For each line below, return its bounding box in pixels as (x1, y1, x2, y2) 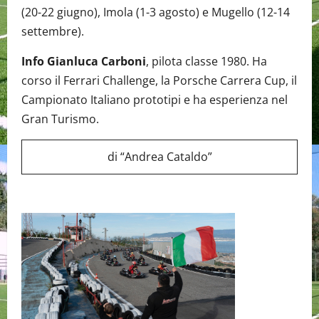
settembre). (21, 23, 84, 39)
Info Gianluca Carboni (21, 53, 146, 69)
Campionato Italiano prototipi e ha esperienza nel (21, 91, 288, 108)
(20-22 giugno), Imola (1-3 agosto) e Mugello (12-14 (21, 4, 290, 20)
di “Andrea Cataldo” (107, 148, 212, 164)
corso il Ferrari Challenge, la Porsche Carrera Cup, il (21, 72, 297, 88)
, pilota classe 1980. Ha (146, 53, 267, 69)
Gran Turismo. (21, 110, 102, 127)
